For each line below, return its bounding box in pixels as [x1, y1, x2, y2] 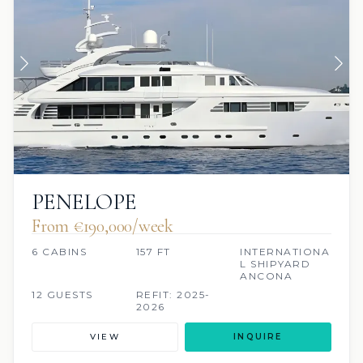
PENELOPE [32, 188, 137, 216]
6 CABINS [32, 246, 87, 258]
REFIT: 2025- [135, 288, 211, 301]
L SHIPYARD [240, 258, 311, 271]
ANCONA [240, 270, 293, 283]
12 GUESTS [32, 288, 93, 301]
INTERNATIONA [240, 246, 331, 258]
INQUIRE [233, 331, 283, 343]
